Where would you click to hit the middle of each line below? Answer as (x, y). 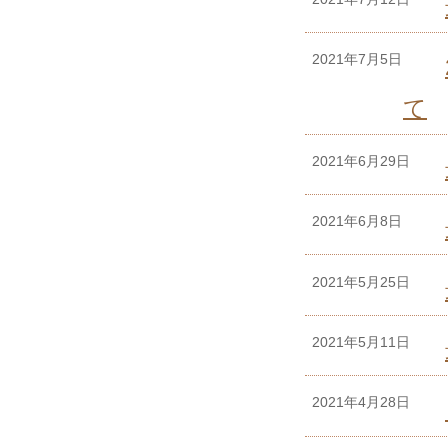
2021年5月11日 (361, 341)
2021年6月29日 (361, 160)
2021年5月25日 (361, 281)
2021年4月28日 (361, 402)
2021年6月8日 (357, 221)
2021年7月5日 (357, 59)
